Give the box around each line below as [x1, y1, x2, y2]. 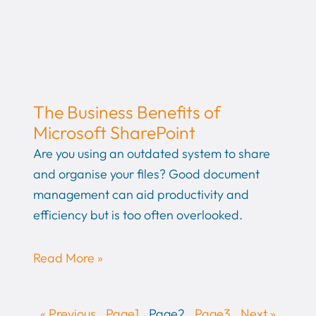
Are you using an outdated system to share [32, 145, 270, 162]
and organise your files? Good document [32, 166, 260, 183]
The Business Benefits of [32, 101, 221, 124]
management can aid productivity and [32, 186, 249, 203]
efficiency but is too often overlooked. [32, 207, 243, 224]
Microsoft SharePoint [32, 121, 195, 145]
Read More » [32, 249, 103, 266]
